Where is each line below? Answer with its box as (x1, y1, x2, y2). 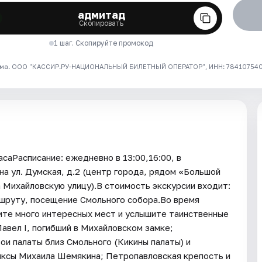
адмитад (77, 8, 125, 21)
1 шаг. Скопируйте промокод (54, 38, 154, 47)
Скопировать (79, 18, 124, 27)
